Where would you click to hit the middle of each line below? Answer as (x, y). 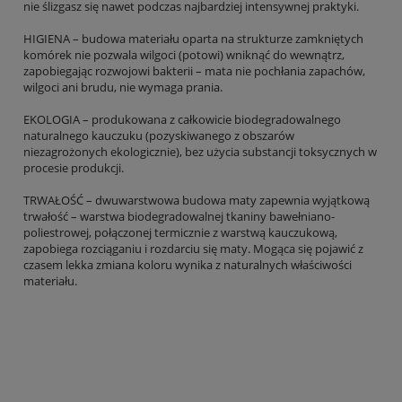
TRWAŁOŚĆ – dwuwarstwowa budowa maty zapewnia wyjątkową (197, 200)
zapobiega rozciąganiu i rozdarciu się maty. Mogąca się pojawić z (193, 248)
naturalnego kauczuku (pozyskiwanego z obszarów (159, 135)
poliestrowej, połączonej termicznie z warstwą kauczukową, (180, 232)
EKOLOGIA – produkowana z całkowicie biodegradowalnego (182, 119)
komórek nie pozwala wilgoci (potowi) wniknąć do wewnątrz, (184, 54)
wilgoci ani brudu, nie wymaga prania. (123, 87)
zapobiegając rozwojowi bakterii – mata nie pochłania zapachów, (194, 70)
